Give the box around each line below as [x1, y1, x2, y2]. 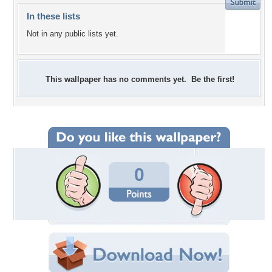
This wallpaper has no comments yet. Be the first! [46, 75, 234, 84]
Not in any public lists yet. [27, 29, 118, 39]
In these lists [27, 11, 80, 21]
